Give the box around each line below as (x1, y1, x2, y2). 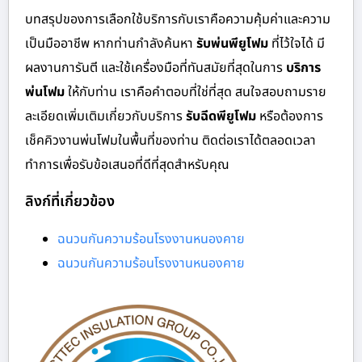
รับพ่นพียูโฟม (196, 34, 268, 54)
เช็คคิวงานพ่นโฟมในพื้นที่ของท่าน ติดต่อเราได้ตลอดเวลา (25, 131, 316, 151)
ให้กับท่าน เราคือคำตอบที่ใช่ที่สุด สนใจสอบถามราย (65, 82, 326, 103)
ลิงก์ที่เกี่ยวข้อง (25, 191, 115, 213)
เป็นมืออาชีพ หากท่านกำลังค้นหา (25, 34, 196, 54)
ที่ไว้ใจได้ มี (268, 34, 325, 54)
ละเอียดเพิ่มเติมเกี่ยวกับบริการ (25, 107, 186, 127)
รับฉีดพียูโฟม (186, 107, 256, 127)
